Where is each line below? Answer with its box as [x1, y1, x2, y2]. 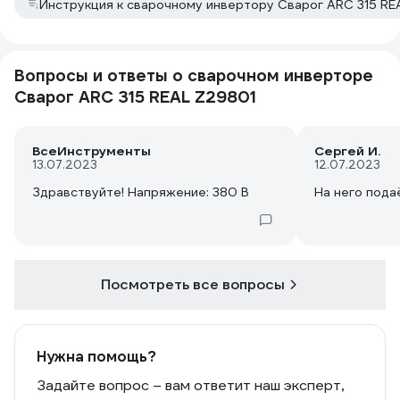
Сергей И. [314, 143, 380, 160]
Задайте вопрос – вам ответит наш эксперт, [37, 376, 344, 396]
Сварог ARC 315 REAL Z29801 [14, 87, 256, 108]
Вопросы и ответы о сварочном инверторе [14, 65, 373, 87]
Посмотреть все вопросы [101, 275, 285, 295]
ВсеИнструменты [32, 143, 151, 160]
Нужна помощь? [37, 347, 156, 367]
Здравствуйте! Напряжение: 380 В [32, 184, 249, 201]
